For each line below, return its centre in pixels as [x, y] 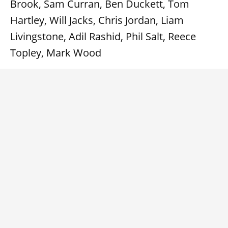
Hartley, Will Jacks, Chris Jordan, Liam [97, 20]
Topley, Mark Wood [56, 53]
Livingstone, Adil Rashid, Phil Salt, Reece [103, 37]
